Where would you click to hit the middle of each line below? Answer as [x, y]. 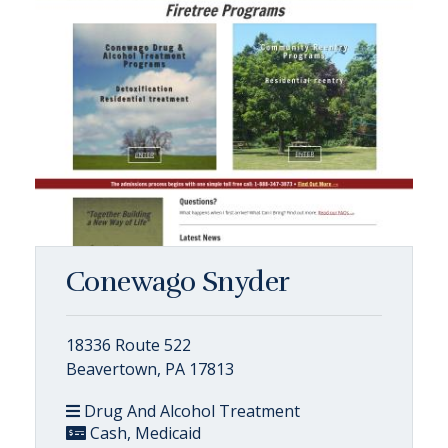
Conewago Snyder [178, 282]
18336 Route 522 [128, 345]
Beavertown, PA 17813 [150, 369]
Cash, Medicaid [143, 433]
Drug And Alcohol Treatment [190, 411]
